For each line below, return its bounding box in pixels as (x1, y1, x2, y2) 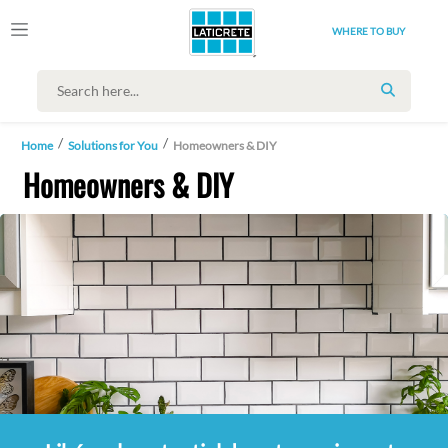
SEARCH (387, 91, 443, 109)
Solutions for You (68, 137, 158, 153)
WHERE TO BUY (331, 24, 405, 37)
